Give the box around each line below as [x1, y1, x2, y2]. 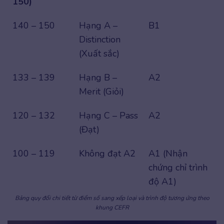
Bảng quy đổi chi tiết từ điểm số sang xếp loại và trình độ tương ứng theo [14, 194, 209, 202]
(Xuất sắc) [79, 47, 119, 59]
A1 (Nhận [148, 147, 187, 159]
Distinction [79, 33, 120, 45]
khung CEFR [95, 203, 129, 211]
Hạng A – [79, 19, 117, 31]
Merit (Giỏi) [79, 85, 124, 97]
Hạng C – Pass [79, 109, 138, 121]
